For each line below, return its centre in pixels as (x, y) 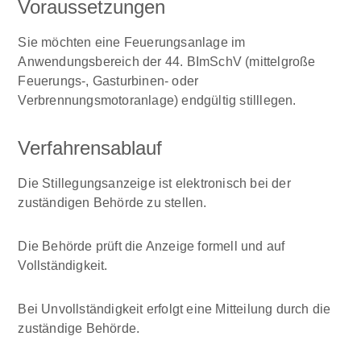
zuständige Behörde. (79, 328)
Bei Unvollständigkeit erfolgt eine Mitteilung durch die (174, 309)
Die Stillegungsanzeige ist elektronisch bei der (154, 183)
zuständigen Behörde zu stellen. (112, 203)
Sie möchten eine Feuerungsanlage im (132, 42)
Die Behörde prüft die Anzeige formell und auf (151, 246)
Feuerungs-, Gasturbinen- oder (108, 81)
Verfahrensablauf (90, 148)
